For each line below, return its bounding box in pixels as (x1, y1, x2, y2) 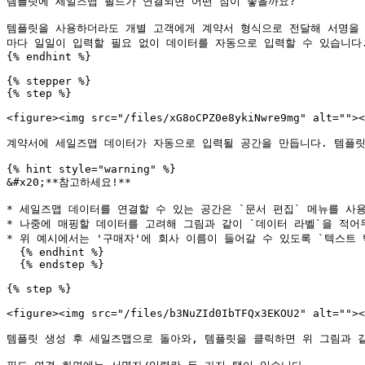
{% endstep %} (7, 258, 20, 270)
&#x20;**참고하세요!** (7, 176, 131, 188)
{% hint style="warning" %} (7, 163, 176, 175)
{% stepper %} (7, 75, 91, 87)
